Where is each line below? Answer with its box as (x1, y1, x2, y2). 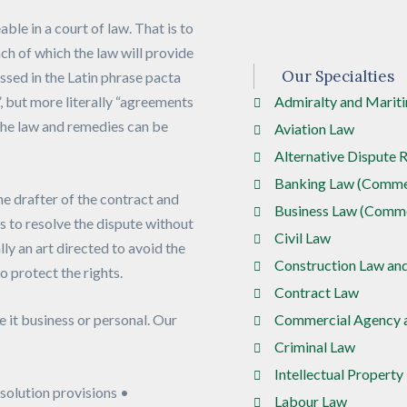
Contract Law (273, 283, 359, 302)
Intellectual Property (273, 365, 403, 383)
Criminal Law (273, 338, 355, 356)
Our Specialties (282, 66, 394, 87)
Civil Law (273, 229, 331, 247)
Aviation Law (273, 120, 354, 138)
